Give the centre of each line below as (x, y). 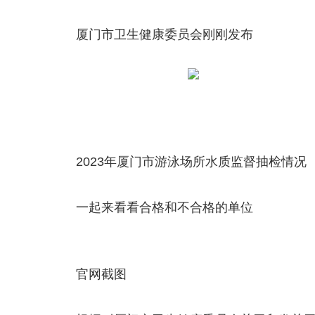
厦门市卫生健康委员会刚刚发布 (165, 34)
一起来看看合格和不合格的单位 (165, 207)
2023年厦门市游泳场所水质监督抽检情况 (191, 162)
